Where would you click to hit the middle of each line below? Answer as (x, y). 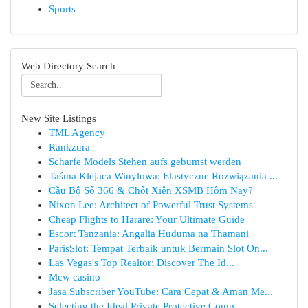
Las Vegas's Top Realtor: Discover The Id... (142, 263)
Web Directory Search (68, 66)
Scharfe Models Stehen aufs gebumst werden (145, 162)
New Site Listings (59, 118)
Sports (62, 9)
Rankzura (69, 147)
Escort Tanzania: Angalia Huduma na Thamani (149, 234)
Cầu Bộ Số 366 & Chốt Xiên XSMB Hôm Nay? (151, 190)
